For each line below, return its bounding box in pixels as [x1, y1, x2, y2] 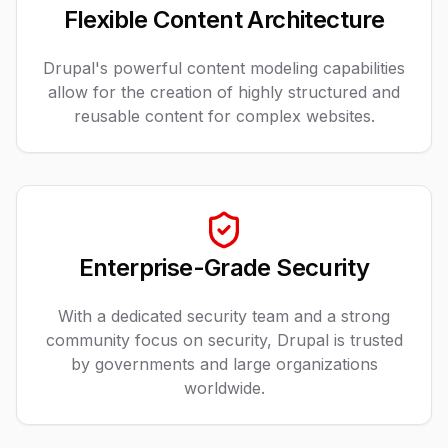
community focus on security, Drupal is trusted [45, 330, 403, 350]
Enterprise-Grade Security [78, 253, 370, 282]
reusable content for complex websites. [73, 106, 375, 126]
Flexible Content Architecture [63, 5, 385, 34]
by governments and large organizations [70, 354, 378, 374]
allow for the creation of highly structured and [48, 82, 400, 102]
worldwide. [183, 378, 265, 398]
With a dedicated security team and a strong [58, 306, 390, 326]
